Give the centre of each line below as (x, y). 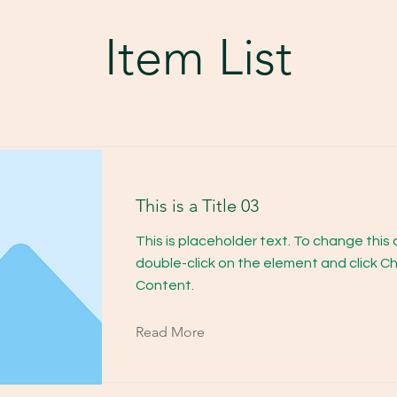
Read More (170, 332)
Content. (165, 285)
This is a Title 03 (197, 206)
